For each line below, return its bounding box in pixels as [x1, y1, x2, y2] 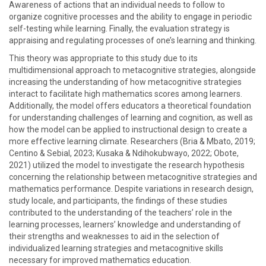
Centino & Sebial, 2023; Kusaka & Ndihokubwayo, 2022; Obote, [9, 148, 239, 158]
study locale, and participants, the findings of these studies [9, 196, 227, 205]
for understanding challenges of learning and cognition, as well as [9, 113, 253, 122]
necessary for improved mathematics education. [9, 255, 191, 265]
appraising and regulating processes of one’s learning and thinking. [9, 36, 256, 45]
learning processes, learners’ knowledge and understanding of [9, 220, 241, 229]
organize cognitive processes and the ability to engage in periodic [9, 12, 252, 21]
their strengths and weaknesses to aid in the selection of [9, 232, 220, 241]
